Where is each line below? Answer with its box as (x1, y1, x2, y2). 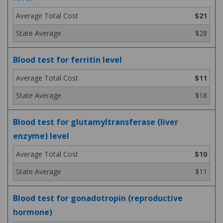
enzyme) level (13, 130, 69, 141)
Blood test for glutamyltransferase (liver (13, 116, 178, 127)
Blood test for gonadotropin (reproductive (13, 193, 183, 204)
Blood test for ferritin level (13, 54, 122, 65)
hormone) (13, 207, 52, 218)
